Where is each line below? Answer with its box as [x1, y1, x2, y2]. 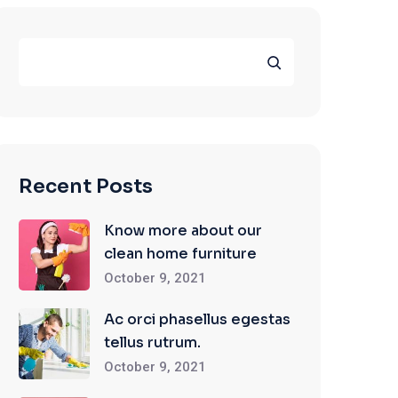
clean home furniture [104, 244, 257, 263]
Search [18, 40, 66, 57]
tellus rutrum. [104, 333, 201, 352]
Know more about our [104, 221, 262, 240]
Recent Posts [19, 174, 153, 198]
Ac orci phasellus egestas [104, 310, 291, 329]
